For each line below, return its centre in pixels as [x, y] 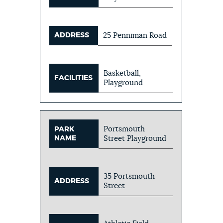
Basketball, [122, 73]
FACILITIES [74, 78]
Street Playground [135, 138]
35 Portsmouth [129, 176]
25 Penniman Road [135, 35]
